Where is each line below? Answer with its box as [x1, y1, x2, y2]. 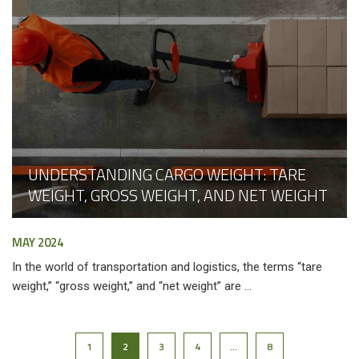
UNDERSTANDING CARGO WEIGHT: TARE [28, 162, 306, 188]
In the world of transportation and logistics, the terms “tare [12, 260, 322, 275]
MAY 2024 [12, 233, 63, 252]
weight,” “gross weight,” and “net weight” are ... [12, 279, 252, 294]
